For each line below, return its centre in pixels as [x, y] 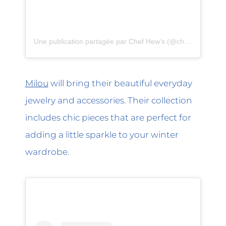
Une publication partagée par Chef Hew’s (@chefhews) [187, 41]
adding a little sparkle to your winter [102, 135]
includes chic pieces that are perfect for [108, 118]
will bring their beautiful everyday [120, 83]
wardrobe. [47, 152]
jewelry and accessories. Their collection [108, 100]
